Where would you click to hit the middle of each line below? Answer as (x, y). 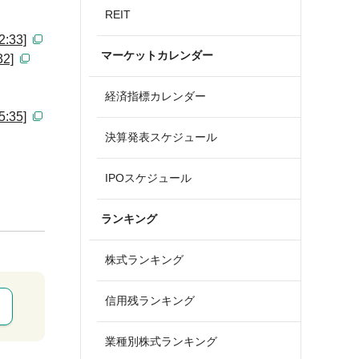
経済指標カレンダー (155, 96)
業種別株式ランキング (161, 341)
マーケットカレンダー (157, 55)
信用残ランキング (150, 301)
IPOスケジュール (148, 178)
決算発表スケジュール (161, 137)
